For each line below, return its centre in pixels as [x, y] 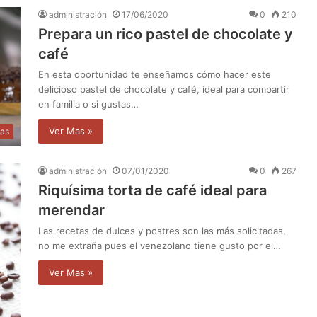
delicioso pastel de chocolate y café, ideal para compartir [164, 89]
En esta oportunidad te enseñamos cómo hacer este [155, 74]
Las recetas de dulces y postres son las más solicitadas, [162, 231]
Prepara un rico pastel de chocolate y [166, 34]
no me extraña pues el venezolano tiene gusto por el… [160, 246]
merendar [71, 211]
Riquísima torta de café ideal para [152, 191]
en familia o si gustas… [88, 104]
